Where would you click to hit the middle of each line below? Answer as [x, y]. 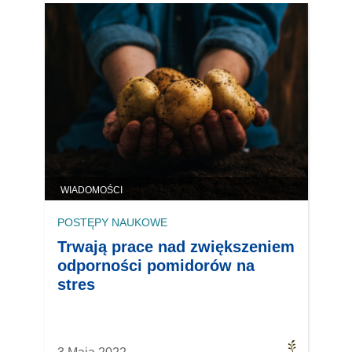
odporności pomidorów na [156, 266]
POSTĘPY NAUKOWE [112, 223]
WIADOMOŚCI [91, 191]
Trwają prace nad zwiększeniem [176, 247]
